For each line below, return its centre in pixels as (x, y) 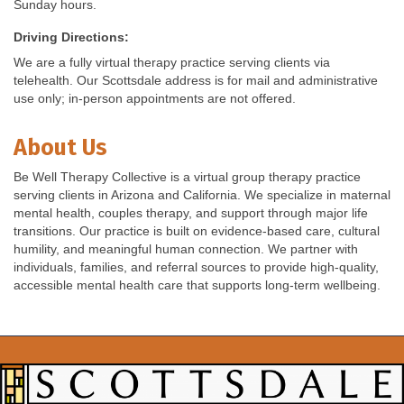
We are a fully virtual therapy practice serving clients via (172, 63)
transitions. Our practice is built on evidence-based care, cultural (197, 231)
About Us (60, 148)
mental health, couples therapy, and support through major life (191, 213)
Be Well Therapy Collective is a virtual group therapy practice (187, 177)
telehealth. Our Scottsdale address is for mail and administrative (196, 81)
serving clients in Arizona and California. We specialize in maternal (202, 195)
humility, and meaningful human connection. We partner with (186, 249)
